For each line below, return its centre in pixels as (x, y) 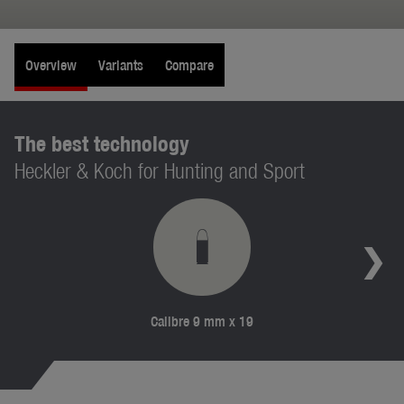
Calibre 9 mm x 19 (202, 321)
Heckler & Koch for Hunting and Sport (160, 170)
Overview (51, 65)
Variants (121, 65)
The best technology (102, 143)
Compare (189, 65)
